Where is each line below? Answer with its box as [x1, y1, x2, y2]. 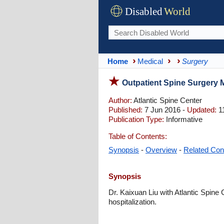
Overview [145, 145, 177, 154]
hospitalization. [108, 197, 156, 206]
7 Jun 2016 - [142, 105, 187, 114]
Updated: [187, 105, 216, 114]
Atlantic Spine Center [132, 96, 202, 104]
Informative [164, 115, 202, 123]
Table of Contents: [108, 132, 167, 140]
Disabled [125, 5, 162, 17]
